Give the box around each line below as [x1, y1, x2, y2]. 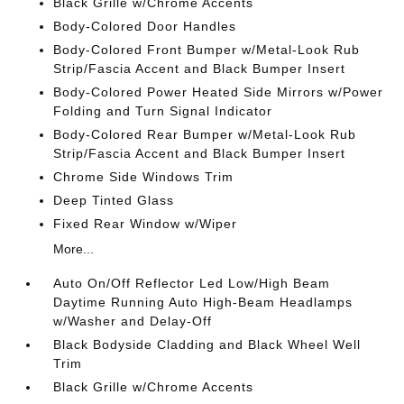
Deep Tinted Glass [53, 193, 175, 207]
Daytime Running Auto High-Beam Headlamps [53, 295, 353, 309]
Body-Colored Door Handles [53, 19, 237, 33]
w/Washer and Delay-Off [53, 314, 213, 328]
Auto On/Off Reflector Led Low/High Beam [53, 276, 331, 290]
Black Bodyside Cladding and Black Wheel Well [53, 337, 362, 352]
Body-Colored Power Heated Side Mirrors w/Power [53, 85, 384, 99]
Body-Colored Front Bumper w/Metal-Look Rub [53, 42, 361, 57]
